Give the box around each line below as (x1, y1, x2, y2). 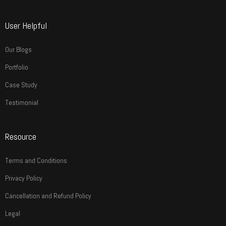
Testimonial (5, 98, 38, 107)
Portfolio (5, 63, 28, 72)
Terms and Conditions (5, 156, 67, 165)
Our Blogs (5, 45, 32, 54)
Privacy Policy (5, 174, 42, 183)
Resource (5, 131, 36, 143)
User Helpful (5, 20, 47, 32)
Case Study (5, 80, 37, 90)
